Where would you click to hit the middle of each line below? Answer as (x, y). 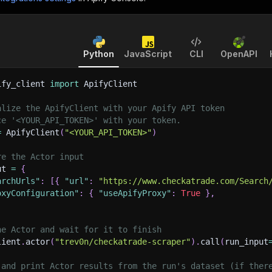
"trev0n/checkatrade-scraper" (123, 242)
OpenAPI (239, 54)
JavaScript (148, 54)
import (64, 84)
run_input (246, 242)
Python (99, 54)
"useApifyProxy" (135, 193)
